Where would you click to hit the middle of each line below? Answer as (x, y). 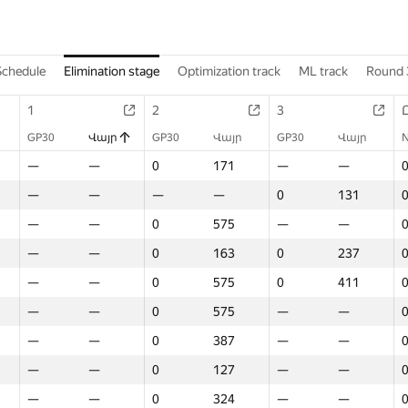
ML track (323, 71)
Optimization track (229, 71)
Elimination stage (112, 71)
